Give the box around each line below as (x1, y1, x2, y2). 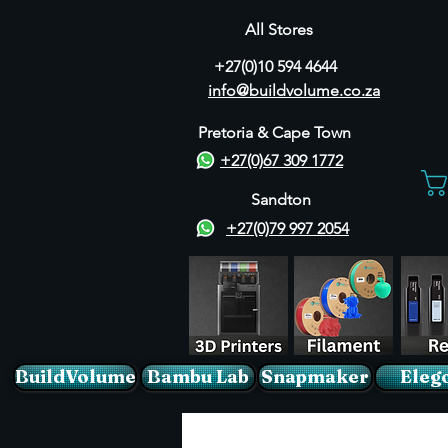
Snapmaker (261, 364, 369, 388)
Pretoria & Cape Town (198, 123, 351, 142)
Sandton (251, 189, 311, 209)
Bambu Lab (147, 364, 249, 388)
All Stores (245, 20, 313, 39)
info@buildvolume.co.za (208, 81, 380, 100)
